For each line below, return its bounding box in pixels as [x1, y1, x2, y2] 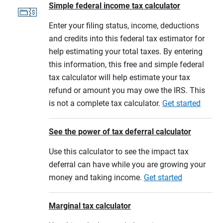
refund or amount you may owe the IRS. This [49, 85, 205, 95]
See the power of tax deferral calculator [49, 126, 191, 136]
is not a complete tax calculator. [49, 98, 162, 108]
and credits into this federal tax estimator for [49, 33, 205, 43]
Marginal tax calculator [49, 201, 131, 211]
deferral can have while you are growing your [49, 159, 206, 169]
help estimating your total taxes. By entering [49, 46, 203, 56]
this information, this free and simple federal [49, 59, 204, 69]
